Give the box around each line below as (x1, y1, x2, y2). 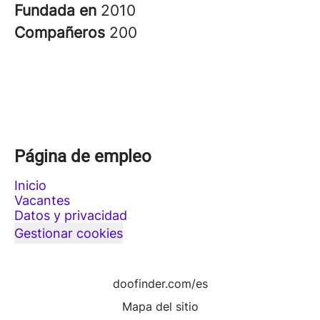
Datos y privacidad (14, 208, 127, 223)
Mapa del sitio (121, 299, 199, 314)
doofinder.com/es (112, 276, 208, 291)
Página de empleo (14, 146, 151, 166)
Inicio (14, 178, 46, 193)
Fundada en (14, 1, 101, 19)
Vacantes (14, 193, 70, 208)
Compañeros (14, 24, 109, 41)
